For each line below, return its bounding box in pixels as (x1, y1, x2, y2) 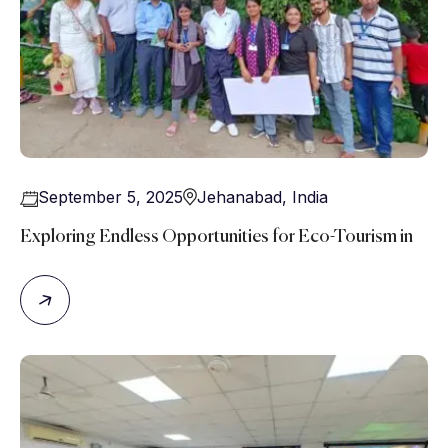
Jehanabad (197, 187, 282, 208)
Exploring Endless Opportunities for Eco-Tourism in (20, 228, 413, 247)
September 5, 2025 (38, 187, 183, 208)
